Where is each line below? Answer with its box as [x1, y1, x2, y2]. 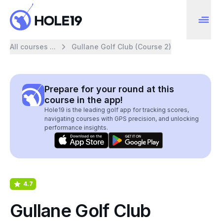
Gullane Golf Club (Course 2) [72, 42, 171, 51]
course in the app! [44, 95, 123, 105]
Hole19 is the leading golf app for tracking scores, [44, 106, 189, 113]
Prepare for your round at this [44, 84, 174, 94]
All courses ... [10, 42, 56, 51]
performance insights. [44, 124, 108, 131]
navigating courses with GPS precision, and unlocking [44, 115, 199, 122]
